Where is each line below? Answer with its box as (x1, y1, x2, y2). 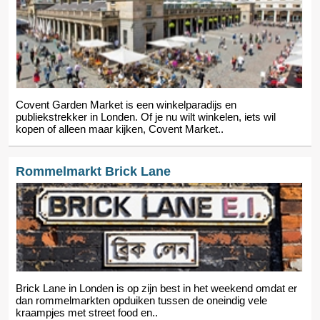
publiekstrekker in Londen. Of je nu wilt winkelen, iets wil (16, 110, 276, 123)
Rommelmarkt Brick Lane (16, 164, 171, 179)
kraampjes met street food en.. (16, 306, 158, 319)
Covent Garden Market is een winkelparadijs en (16, 98, 236, 111)
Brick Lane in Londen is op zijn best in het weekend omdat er (16, 281, 297, 294)
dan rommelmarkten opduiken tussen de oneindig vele (16, 294, 267, 306)
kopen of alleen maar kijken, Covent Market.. (16, 122, 224, 135)
